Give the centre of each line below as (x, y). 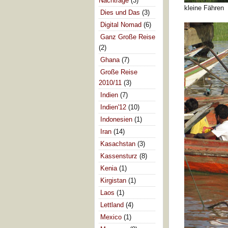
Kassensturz (119, 156)
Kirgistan (113, 180)
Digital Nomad (121, 24)
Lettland (112, 205)
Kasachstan (118, 144)
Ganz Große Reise (128, 37)
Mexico (111, 217)
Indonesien (116, 119)
